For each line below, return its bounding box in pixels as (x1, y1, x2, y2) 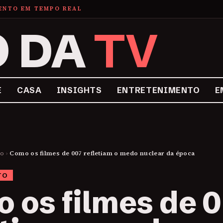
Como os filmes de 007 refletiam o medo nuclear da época (9, 149, 195, 157)
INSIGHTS (56, 85, 102, 95)
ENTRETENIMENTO (116, 85, 200, 95)
